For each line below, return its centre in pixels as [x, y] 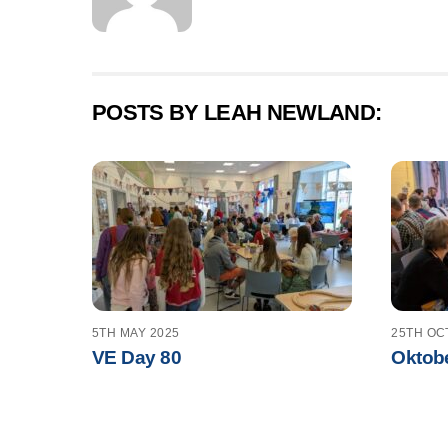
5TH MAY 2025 [136, 333]
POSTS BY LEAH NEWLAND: [237, 113]
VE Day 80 [136, 357]
